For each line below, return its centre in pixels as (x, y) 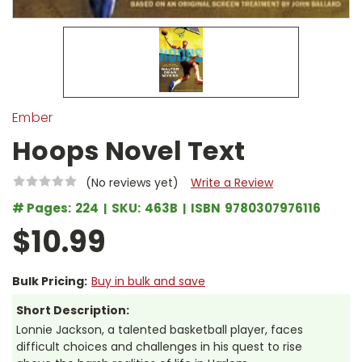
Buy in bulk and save (148, 282)
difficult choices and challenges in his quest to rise (159, 347)
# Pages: (42, 208)
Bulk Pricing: (50, 282)
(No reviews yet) (132, 182)
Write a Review (232, 182)
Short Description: (73, 311)
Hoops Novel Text (128, 150)
